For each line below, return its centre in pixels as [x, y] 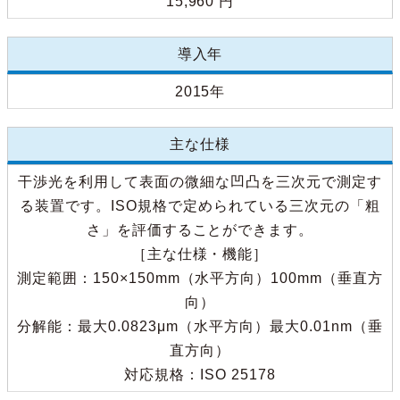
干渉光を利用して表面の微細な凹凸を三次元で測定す [200, 182]
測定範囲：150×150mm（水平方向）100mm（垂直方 [200, 279]
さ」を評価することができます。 [200, 230]
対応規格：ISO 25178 [200, 375]
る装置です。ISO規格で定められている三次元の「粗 [200, 206]
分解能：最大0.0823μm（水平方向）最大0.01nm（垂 [200, 327]
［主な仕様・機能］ [200, 254]
